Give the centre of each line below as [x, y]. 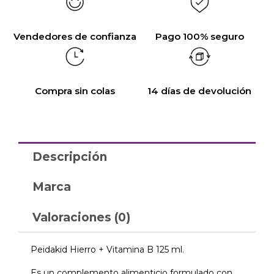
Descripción [69, 157]
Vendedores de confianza [75, 36]
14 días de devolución [199, 91]
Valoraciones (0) [81, 217]
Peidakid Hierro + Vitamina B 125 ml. [107, 249]
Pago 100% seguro [199, 36]
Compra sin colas [75, 91]
